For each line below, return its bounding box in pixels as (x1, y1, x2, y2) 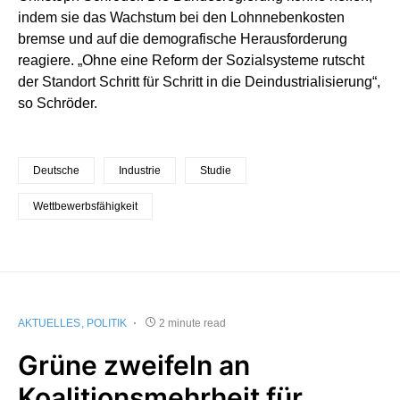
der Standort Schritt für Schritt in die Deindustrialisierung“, (18, 73, 380, 89)
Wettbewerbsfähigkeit (33, 199, 137, 212)
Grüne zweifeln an (18, 348, 250, 381)
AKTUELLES (18, 316, 80, 329)
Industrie (119, 163, 161, 177)
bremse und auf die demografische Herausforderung (18, 30, 347, 46)
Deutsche (33, 163, 79, 177)
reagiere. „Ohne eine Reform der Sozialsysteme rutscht (18, 52, 364, 68)
